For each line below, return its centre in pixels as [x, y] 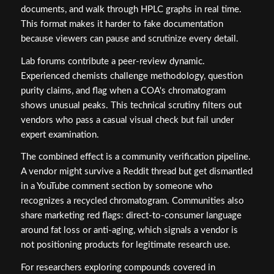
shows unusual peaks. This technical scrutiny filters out [131, 105]
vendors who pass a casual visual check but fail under [127, 120]
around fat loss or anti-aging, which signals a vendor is [129, 231]
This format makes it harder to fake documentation [122, 24]
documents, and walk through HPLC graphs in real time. [131, 9]
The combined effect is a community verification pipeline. [135, 157]
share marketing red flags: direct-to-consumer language [131, 216]
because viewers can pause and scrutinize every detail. [129, 39]
